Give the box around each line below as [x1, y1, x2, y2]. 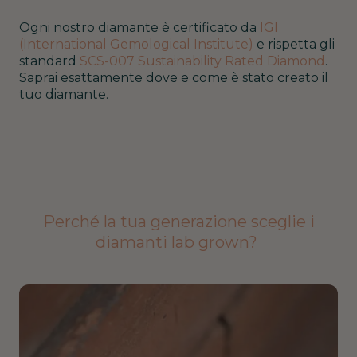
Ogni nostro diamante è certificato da [19, 19, 260, 35]
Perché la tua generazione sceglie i [42, 211, 315, 231]
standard [19, 53, 80, 69]
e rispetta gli [253, 36, 335, 52]
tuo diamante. [19, 86, 108, 102]
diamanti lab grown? [96, 232, 261, 252]
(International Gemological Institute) [19, 36, 253, 52]
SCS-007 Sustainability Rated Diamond [80, 53, 325, 69]
